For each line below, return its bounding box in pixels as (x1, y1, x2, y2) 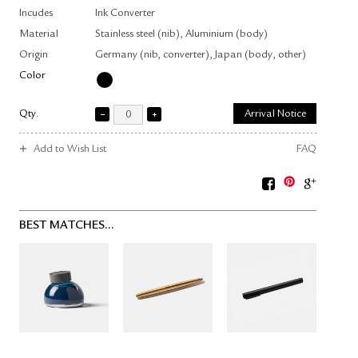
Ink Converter (95, 9, 155, 19)
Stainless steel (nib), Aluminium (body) (95, 30, 268, 40)
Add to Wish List (34, 145, 106, 155)
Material (19, 30, 58, 40)
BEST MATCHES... (19, 221, 114, 233)
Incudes (19, 9, 53, 19)
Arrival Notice (244, 109, 306, 120)
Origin (19, 50, 48, 61)
